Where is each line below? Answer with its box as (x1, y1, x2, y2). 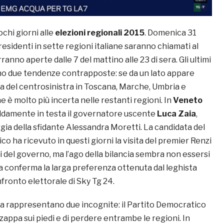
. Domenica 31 (144, 27, 196, 37)
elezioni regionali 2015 (55, 27, 144, 37)
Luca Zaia (157, 108, 196, 118)
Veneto (173, 95, 202, 105)
